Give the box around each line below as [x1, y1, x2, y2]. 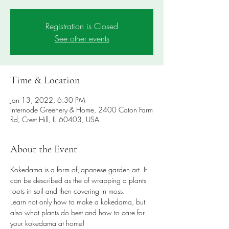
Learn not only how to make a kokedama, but [10, 197, 147, 207]
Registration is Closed [45, 20, 118, 32]
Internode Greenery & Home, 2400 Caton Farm [10, 105, 153, 114]
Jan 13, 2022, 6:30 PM [10, 95, 85, 105]
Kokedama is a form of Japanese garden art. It [10, 165, 149, 174]
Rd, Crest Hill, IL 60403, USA [10, 114, 99, 124]
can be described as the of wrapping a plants [10, 175, 148, 185]
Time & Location [10, 74, 80, 86]
